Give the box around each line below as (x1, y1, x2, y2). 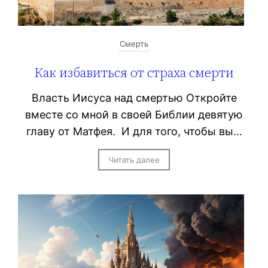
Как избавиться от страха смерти (34, 63, 234, 81)
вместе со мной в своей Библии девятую (25, 108, 243, 121)
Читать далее (108, 154, 160, 165)
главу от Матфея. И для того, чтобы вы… (26, 124, 242, 138)
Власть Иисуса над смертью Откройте (31, 91, 237, 104)
